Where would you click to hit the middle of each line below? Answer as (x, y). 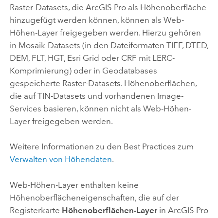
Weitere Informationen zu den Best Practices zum (101, 147)
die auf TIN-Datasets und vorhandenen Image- (96, 96)
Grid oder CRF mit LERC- (127, 58)
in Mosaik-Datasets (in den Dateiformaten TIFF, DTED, (109, 45)
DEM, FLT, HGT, (38, 58)
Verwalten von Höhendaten (61, 159)
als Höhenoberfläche (166, 7)
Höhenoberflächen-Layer (109, 210)
